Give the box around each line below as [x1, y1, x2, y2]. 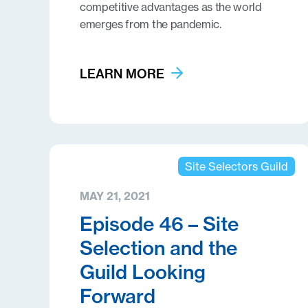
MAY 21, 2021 [80, 189, 150, 203]
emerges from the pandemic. [80, 17, 221, 31]
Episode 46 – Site [80, 212, 239, 236]
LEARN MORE [80, 66, 164, 82]
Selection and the [80, 236, 237, 260]
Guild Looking [80, 260, 206, 284]
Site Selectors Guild [184, 159, 288, 173]
